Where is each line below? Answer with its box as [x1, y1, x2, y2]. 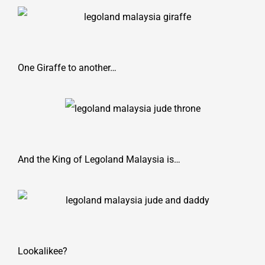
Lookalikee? [18, 245, 67, 257]
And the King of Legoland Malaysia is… [18, 154, 180, 166]
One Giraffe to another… [18, 62, 117, 74]
